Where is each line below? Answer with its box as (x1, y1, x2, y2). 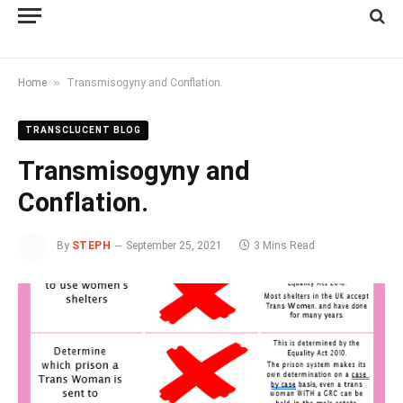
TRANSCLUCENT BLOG (25, 125, 141, 135)
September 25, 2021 (126, 239, 223, 253)
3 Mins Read (254, 239, 316, 253)
